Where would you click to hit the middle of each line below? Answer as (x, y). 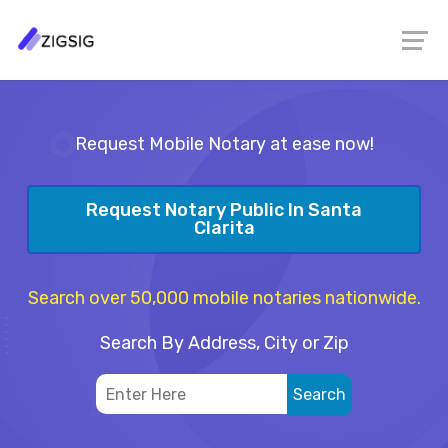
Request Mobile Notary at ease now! (224, 144)
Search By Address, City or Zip (224, 342)
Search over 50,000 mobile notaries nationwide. (224, 297)
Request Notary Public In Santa (224, 210)
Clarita (224, 228)
